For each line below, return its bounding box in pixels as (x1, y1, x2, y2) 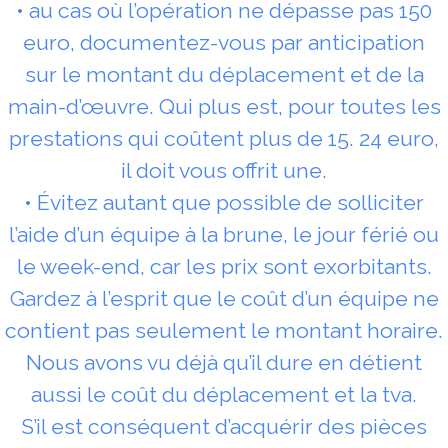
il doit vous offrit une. (121, 157, 327, 183)
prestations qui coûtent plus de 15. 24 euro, (9, 125, 439, 151)
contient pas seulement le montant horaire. (5, 317, 443, 343)
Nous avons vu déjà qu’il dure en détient (26, 349, 422, 375)
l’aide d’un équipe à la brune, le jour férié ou (9, 221, 439, 247)
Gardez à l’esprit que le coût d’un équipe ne (9, 285, 439, 311)
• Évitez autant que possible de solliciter (24, 189, 424, 215)
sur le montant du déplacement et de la (24, 61, 424, 87)
